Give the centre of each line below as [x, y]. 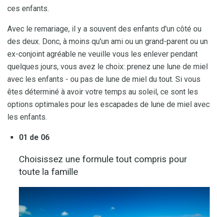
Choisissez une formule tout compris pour [103, 159]
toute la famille [48, 172]
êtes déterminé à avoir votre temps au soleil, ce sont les [103, 92]
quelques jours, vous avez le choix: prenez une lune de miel [108, 66]
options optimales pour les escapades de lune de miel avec [108, 104]
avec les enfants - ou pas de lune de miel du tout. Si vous [104, 79]
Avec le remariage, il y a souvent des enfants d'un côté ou [104, 29]
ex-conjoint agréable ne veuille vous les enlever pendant [102, 54]
